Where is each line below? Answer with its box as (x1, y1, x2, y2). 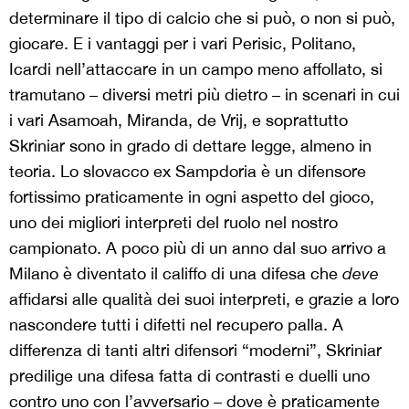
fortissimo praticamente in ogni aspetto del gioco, (9, 187, 374, 206)
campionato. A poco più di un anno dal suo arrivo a (9, 238, 386, 257)
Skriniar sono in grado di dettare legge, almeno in (9, 136, 372, 155)
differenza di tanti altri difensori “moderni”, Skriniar (9, 341, 382, 360)
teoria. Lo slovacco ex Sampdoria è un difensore (9, 162, 366, 181)
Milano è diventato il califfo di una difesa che (9, 264, 342, 283)
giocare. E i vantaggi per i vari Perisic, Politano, (9, 34, 356, 53)
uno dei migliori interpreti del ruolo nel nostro (9, 213, 338, 232)
